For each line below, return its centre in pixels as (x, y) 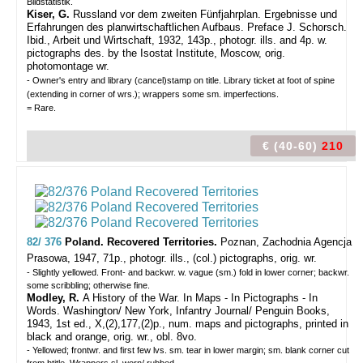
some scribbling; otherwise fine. (88, 285)
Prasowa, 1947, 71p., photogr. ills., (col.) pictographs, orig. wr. (172, 258)
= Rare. (41, 108)
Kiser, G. (50, 14)
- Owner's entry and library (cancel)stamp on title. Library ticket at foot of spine (181, 80)
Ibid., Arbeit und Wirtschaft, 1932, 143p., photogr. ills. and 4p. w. (177, 40)
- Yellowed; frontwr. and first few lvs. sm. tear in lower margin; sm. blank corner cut (188, 350)
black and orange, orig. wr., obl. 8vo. (112, 337)
